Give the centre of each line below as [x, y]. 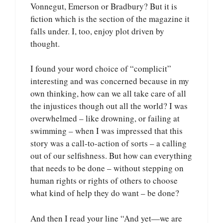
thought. [45, 43]
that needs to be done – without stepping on [107, 168]
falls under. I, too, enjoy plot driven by [97, 31]
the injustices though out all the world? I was [109, 106]
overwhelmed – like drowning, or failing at [105, 118]
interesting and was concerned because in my [110, 81]
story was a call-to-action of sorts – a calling [109, 143]
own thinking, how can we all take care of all [108, 94]
